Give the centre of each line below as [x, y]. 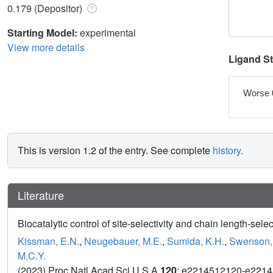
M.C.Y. [32, 256]
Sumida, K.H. [196, 241]
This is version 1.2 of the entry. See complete [115, 151]
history [227, 151]
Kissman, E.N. [48, 241]
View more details [46, 47]
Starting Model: [44, 32]
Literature [41, 195]
